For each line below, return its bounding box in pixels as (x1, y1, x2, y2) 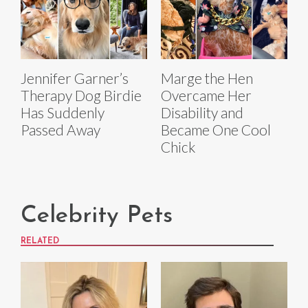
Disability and (161, 104, 243, 122)
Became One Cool (161, 121, 271, 139)
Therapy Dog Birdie (21, 87, 142, 104)
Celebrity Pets (21, 204, 173, 229)
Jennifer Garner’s (21, 69, 129, 87)
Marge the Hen (161, 69, 253, 87)
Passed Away (21, 121, 100, 139)
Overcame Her (161, 87, 252, 104)
